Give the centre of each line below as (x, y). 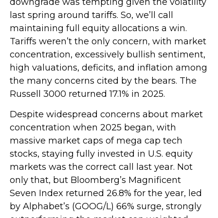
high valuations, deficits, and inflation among (109, 68)
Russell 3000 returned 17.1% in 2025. (87, 94)
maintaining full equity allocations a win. (98, 28)
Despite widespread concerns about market (106, 114)
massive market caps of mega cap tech (96, 141)
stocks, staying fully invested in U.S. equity (101, 154)
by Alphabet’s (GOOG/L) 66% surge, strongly (106, 206)
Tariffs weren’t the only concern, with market (108, 41)
